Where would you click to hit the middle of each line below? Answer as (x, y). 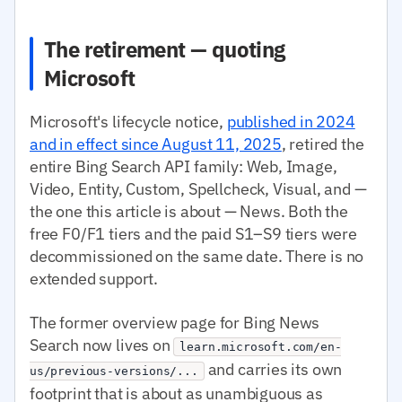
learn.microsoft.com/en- (261, 346)
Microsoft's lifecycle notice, (128, 121)
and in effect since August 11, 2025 (156, 144)
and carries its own (273, 369)
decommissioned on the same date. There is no (197, 256)
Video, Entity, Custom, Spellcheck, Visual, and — (198, 188)
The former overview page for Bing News (175, 322)
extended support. (94, 278)
